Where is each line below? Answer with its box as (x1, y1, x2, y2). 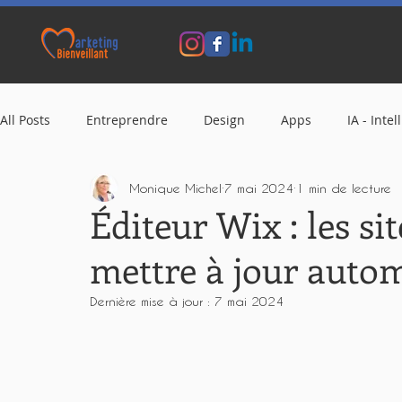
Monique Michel (129, 179, 222, 196)
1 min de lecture (296, 179, 391, 196)
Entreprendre (86, 110, 168, 128)
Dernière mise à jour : (90, 293, 214, 309)
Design (204, 110, 245, 128)
